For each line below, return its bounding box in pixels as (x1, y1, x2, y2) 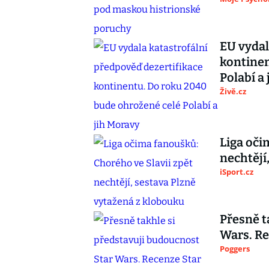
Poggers (220, 243, 250, 254)
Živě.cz (220, 86, 246, 97)
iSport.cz (220, 166, 253, 177)
